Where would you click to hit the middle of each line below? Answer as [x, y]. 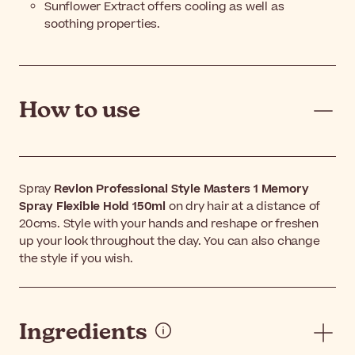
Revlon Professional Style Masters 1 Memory [181, 189]
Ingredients [83, 332]
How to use [80, 111]
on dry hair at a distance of [243, 206]
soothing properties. [103, 24]
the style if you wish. [76, 258]
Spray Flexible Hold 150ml [93, 206]
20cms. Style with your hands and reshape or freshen [169, 223]
